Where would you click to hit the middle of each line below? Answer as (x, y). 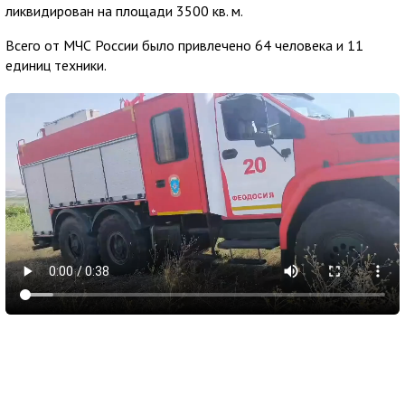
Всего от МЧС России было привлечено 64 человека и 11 (184, 45)
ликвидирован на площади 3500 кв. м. (124, 11)
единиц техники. (56, 65)
